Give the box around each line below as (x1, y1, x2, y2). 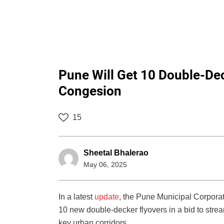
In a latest (58, 192, 94, 201)
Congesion (58, 83, 121, 99)
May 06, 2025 (83, 160, 127, 169)
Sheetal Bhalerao (83, 148, 148, 157)
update (94, 192, 119, 201)
